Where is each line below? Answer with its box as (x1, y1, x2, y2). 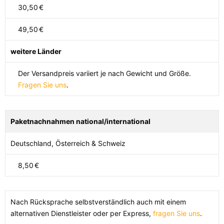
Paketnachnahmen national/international (10, 117, 150, 126)
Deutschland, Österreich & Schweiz (10, 139, 125, 148)
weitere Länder (10, 47, 61, 56)
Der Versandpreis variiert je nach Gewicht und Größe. (18, 69, 191, 78)
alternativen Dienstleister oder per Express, (10, 209, 153, 218)
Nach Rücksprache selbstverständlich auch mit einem (10, 197, 186, 206)
